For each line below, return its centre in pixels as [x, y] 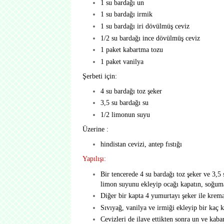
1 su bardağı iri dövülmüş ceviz [145, 26]
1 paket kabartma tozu [131, 50]
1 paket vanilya [122, 61]
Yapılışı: [94, 159]
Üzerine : [95, 129]
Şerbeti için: [100, 76]
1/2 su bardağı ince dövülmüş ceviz [150, 38]
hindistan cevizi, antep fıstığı [141, 144]
